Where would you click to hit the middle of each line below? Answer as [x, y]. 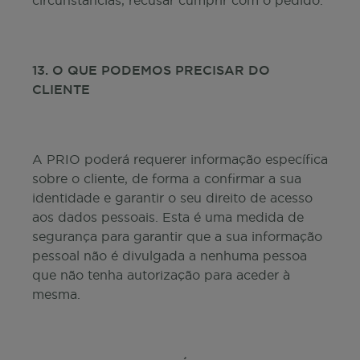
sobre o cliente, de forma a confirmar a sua [167, 178]
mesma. [56, 294]
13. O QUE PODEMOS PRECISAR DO [151, 70]
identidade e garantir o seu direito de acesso [172, 198]
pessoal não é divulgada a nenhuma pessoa [170, 256]
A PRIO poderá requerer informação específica [180, 159]
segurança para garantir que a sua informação [177, 236]
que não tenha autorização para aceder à [161, 275]
